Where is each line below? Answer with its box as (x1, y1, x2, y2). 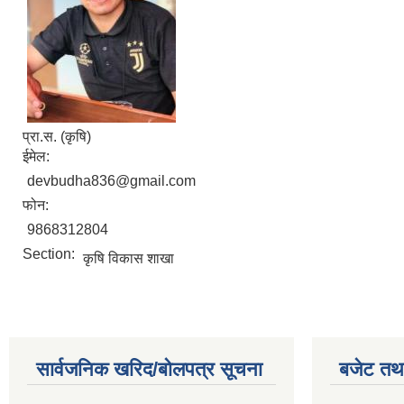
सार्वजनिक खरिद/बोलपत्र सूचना (36, 357, 262, 381)
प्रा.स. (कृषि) (23, 128, 91, 144)
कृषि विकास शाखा (83, 250, 174, 266)
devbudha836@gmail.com (27, 172, 196, 188)
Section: (23, 245, 78, 262)
